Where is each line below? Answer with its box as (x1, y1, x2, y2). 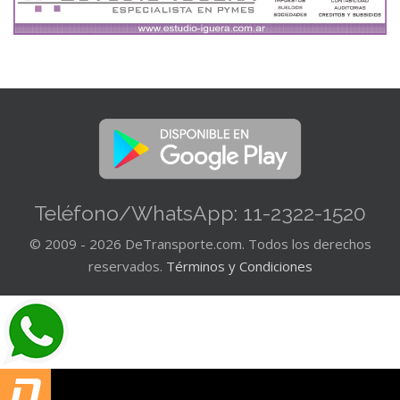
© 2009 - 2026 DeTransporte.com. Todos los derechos (29, 234, 371, 253)
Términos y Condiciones (165, 256, 312, 275)
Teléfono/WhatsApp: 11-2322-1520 (34, 200, 366, 225)
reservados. (87, 256, 166, 275)
